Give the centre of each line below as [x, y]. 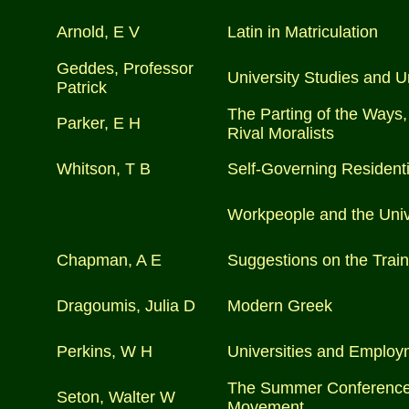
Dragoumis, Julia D [126, 306]
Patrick [82, 88]
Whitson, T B [104, 169]
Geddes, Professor [125, 68]
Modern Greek [280, 306]
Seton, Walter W [116, 397]
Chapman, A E [109, 260]
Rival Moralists [281, 133]
